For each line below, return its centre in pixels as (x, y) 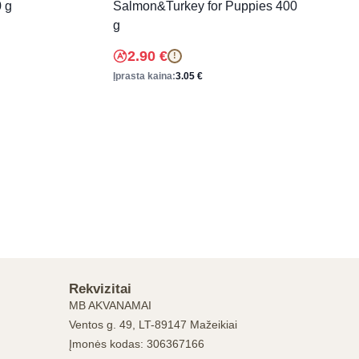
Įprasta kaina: (144, 76)
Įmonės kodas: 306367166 (137, 344)
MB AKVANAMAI (110, 305)
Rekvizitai (100, 289)
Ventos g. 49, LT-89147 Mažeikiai (153, 325)
